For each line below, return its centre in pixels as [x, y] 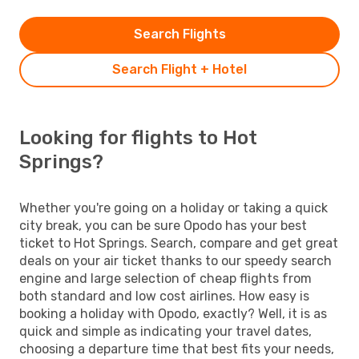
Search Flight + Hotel [179, 69]
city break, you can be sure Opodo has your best [163, 225]
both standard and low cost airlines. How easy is [164, 296]
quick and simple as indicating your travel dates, [165, 331]
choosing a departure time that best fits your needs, [177, 349]
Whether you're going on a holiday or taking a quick [173, 208]
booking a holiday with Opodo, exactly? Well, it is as [173, 313]
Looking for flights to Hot [138, 137]
